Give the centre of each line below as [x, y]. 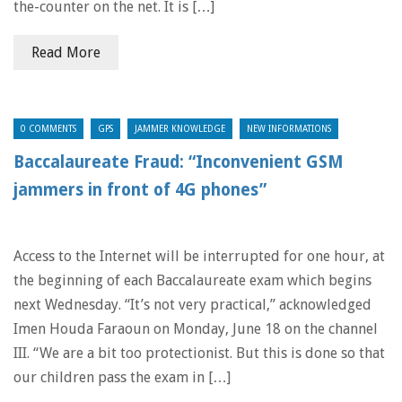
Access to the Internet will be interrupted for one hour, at [199, 256]
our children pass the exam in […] [122, 377]
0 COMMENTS [48, 129]
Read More [66, 52]
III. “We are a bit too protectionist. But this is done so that [199, 353]
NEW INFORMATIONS [289, 129]
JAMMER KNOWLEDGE [180, 129]
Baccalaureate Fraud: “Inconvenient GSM [179, 162]
